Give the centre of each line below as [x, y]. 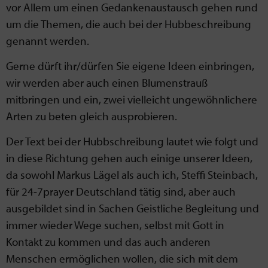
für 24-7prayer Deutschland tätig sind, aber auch [121, 192]
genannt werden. [48, 40]
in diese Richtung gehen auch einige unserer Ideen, [129, 158]
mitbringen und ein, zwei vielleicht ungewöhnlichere [132, 99]
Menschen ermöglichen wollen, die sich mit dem [122, 259]
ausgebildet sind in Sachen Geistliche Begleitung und [133, 208]
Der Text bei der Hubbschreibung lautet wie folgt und [132, 141]
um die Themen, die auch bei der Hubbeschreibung [129, 24]
